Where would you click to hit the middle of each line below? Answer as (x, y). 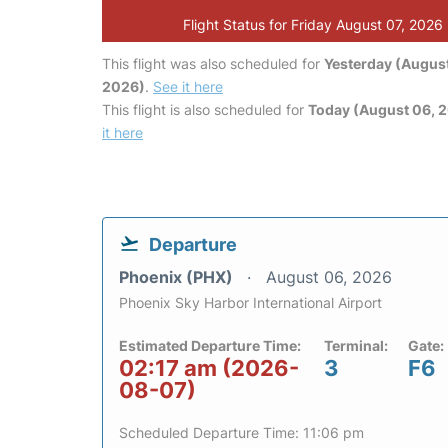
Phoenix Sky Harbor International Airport (250, 302)
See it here (188, 86)
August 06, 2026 (329, 277)
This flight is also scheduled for (205, 109)
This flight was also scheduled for (213, 63)
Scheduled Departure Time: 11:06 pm (241, 432)
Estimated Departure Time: (210, 345)
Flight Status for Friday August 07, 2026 (313, 24)
